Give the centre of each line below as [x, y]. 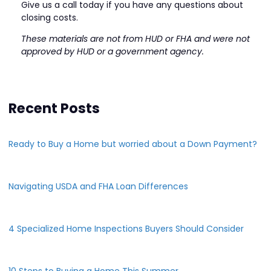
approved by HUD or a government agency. [113, 51]
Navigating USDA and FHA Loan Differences [98, 186]
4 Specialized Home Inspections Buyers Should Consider [126, 228]
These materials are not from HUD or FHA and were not [135, 38]
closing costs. [50, 17]
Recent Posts [54, 108]
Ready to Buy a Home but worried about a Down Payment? [133, 144]
